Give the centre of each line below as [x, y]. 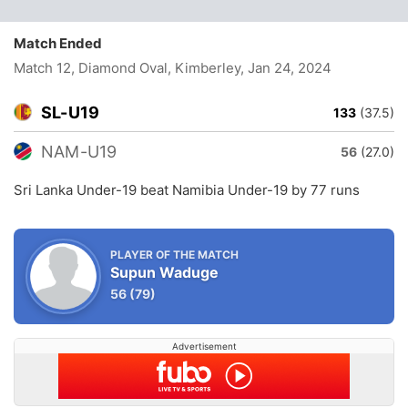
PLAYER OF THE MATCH [174, 255]
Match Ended [62, 43]
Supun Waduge [164, 272]
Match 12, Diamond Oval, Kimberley [127, 68]
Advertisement [204, 346]
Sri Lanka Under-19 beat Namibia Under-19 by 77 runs [187, 190]
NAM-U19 [79, 152]
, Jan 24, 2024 [286, 68]
